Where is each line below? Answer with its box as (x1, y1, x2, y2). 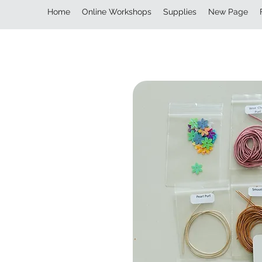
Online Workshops (82, 7, 151, 16)
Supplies (163, 7, 196, 16)
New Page (208, 7, 248, 16)
